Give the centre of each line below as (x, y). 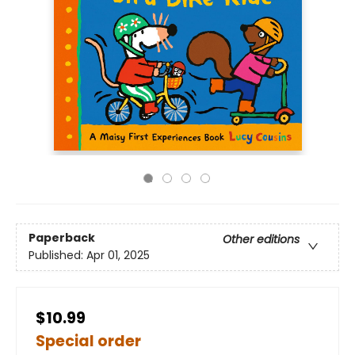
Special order (88, 341)
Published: (57, 256)
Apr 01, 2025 (118, 256)
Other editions (261, 240)
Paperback (62, 238)
